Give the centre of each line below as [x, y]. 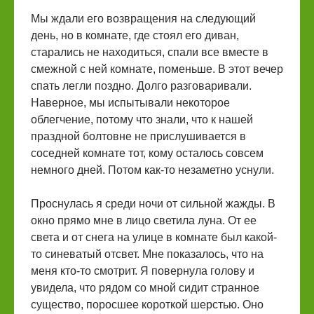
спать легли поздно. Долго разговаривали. [141, 86]
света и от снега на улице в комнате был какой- [154, 237]
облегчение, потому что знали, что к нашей [142, 120]
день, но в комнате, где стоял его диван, [135, 35]
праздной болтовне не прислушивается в [138, 136]
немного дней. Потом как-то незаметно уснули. [152, 170]
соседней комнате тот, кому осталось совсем [147, 153]
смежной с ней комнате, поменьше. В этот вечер [157, 69]
